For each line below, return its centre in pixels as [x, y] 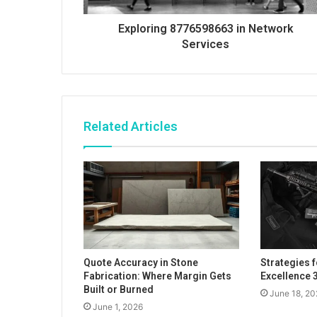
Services [206, 45]
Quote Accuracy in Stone [141, 263]
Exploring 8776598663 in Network [206, 29]
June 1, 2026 [118, 307]
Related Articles [131, 127]
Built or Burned [119, 290]
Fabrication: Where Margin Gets [157, 276]
